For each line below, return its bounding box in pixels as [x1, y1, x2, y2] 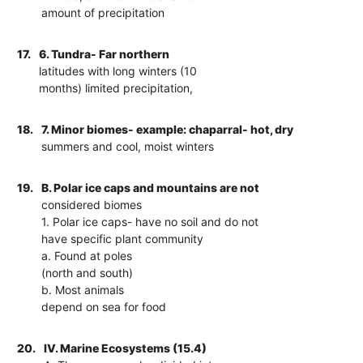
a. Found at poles [41, 248, 133, 263]
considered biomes [41, 197, 143, 211]
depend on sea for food [41, 299, 167, 314]
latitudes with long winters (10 [39, 63, 198, 78]
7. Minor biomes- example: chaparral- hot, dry [41, 122, 294, 136]
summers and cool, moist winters [41, 139, 215, 153]
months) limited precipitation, [39, 80, 194, 95]
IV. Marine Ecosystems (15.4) [44, 340, 207, 355]
